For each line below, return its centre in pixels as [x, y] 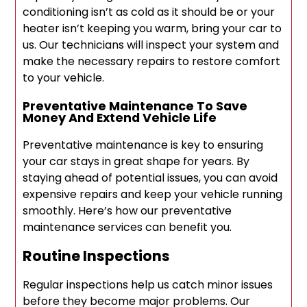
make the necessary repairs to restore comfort [152, 62]
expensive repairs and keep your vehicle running [153, 195]
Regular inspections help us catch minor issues [148, 285]
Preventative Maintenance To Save [135, 106]
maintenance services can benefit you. [127, 228]
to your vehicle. [64, 78]
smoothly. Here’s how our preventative [127, 211]
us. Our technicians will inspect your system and [151, 45]
